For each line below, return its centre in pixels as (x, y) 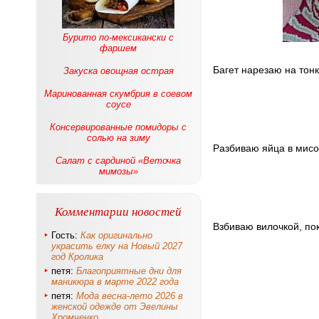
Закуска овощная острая (118, 71)
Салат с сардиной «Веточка (118, 161)
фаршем (118, 48)
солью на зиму (118, 138)
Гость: (66, 235)
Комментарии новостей (118, 211)
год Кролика (77, 257)
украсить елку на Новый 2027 (117, 246)
